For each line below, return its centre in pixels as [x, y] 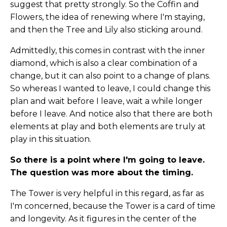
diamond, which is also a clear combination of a [104, 63]
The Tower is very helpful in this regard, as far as [107, 194]
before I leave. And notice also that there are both [111, 114]
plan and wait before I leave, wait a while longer [106, 101]
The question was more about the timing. [102, 173]
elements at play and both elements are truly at [108, 127]
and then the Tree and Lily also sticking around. [106, 30]
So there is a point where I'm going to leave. [107, 160]
